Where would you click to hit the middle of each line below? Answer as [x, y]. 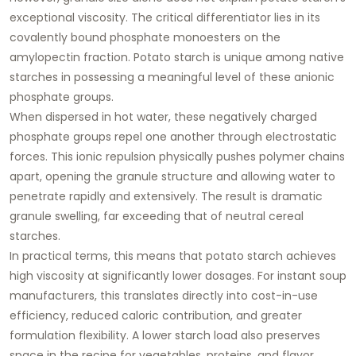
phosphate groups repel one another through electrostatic [173, 136]
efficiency [38, 315]
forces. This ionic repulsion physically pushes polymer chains [177, 156]
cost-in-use [284, 295]
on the [261, 37]
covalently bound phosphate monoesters [125, 37]
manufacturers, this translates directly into [130, 295]
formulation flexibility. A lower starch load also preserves [165, 335]
